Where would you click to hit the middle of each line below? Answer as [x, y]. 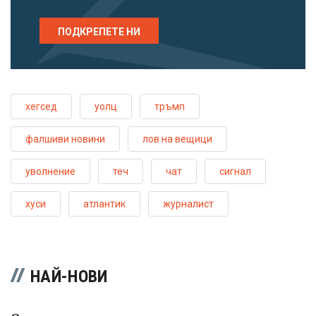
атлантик [104, 204]
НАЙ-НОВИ [69, 277]
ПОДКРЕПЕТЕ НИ [99, 32]
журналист [188, 204]
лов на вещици [177, 139]
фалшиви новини [65, 139]
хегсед [41, 107]
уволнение [50, 172]
